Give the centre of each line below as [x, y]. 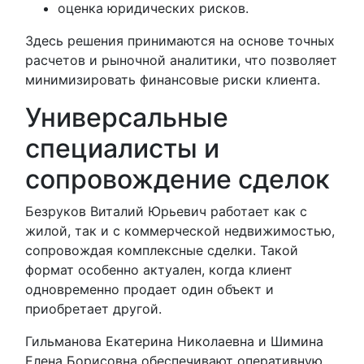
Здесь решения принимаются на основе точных [180, 41]
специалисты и [122, 148]
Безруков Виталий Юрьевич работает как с [166, 211]
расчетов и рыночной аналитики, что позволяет [181, 60]
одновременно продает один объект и [149, 289]
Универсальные [127, 117]
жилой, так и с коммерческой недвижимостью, [180, 231]
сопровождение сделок [178, 179]
